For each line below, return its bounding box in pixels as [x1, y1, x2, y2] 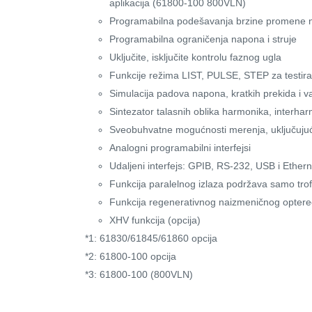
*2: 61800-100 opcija [85, 251, 176, 263]
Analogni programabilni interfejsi [109, 142, 251, 154]
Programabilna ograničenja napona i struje [109, 33, 297, 45]
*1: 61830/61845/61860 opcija [85, 233, 217, 244]
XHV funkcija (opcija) [109, 214, 201, 226]
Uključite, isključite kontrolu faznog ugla [109, 52, 281, 63]
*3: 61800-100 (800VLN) [85, 269, 193, 281]
